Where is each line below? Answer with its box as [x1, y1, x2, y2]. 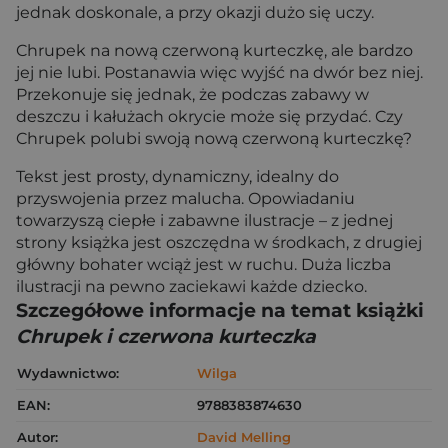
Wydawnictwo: [17, 365, 119, 381]
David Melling [197, 429, 291, 445]
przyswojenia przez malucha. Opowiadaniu [16, 189, 355, 208]
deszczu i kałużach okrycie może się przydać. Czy [16, 107, 403, 126]
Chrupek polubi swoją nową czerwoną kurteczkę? [16, 129, 412, 148]
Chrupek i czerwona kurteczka [16, 325, 316, 348]
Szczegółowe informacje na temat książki [16, 299, 424, 322]
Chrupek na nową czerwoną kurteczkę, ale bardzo [16, 41, 413, 60]
